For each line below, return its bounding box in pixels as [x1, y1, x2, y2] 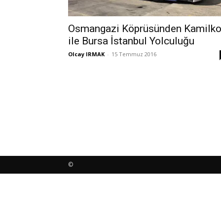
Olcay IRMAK [68, 50, 105, 58]
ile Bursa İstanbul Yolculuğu [68, 35, 194, 47]
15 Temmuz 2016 [111, 50, 156, 58]
